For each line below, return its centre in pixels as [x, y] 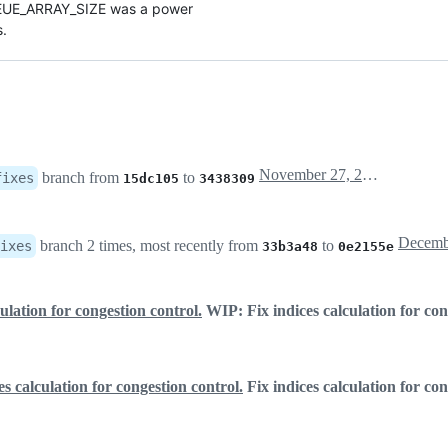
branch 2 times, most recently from [149, 246]
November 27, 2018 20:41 [370, 175]
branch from [80, 178]
